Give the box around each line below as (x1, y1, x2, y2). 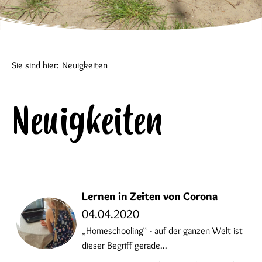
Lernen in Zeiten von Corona (82, 189, 218, 203)
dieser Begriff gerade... (82, 240, 167, 251)
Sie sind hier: (12, 60, 59, 71)
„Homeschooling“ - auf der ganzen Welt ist (82, 225, 243, 236)
